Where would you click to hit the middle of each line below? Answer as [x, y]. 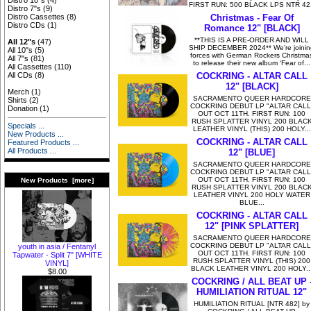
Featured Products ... [44, 143]
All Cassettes [30, 67]
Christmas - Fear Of [252, 17]
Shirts [18, 100]
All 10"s [20, 50]
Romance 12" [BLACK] [252, 28]
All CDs [20, 75]
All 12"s [22, 42]
